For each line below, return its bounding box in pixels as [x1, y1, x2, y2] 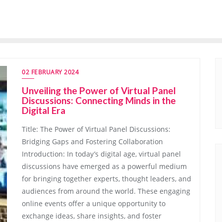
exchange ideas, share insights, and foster [22, 211, 162, 221]
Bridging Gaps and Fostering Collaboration [22, 137, 163, 146]
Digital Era [22, 105, 65, 116]
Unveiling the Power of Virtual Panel [22, 85, 176, 96]
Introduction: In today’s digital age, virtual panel [22, 149, 181, 159]
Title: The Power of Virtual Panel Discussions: [22, 124, 170, 134]
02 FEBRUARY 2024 [22, 68, 79, 76]
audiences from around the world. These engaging [22, 186, 190, 196]
